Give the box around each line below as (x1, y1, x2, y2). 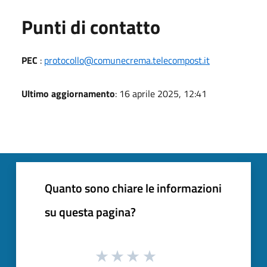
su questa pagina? (45, 202, 136, 221)
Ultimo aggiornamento (21, 86, 115, 101)
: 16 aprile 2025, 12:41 (115, 86, 207, 101)
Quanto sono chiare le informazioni (45, 178, 222, 197)
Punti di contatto (21, 12, 160, 41)
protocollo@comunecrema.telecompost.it (44, 52, 210, 67)
